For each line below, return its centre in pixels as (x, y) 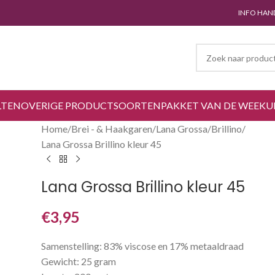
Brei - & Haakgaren (112, 129)
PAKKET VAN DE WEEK (213, 105)
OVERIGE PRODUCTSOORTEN (91, 105)
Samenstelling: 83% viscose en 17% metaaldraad (143, 246)
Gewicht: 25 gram (79, 261)
